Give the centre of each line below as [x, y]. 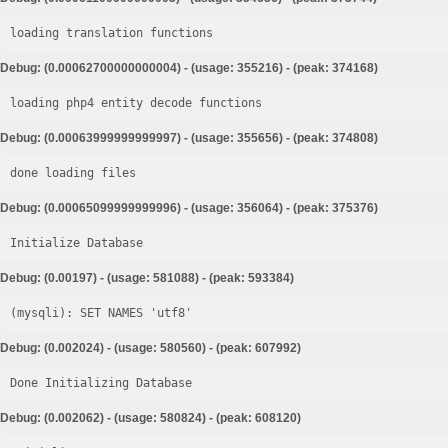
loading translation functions [111, 33]
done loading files [73, 173]
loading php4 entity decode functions [136, 103]
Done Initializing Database [101, 383]
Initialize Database [76, 243]
